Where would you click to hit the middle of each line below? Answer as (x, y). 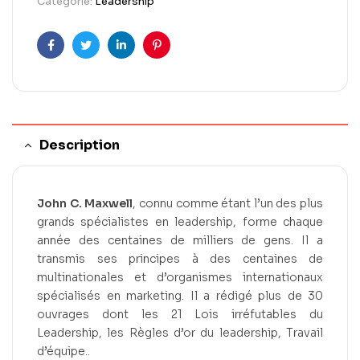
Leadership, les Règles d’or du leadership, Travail (180, 333)
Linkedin (143, 57)
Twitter (105, 57)
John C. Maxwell (85, 204)
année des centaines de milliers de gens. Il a (180, 241)
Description (80, 145)
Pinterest (182, 57)
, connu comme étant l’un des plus (228, 204)
